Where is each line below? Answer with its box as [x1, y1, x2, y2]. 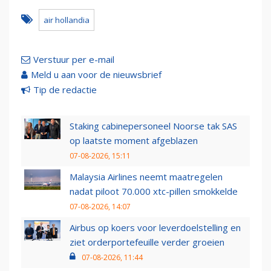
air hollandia [44, 15, 90, 26]
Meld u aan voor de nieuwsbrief [31, 68, 162, 81]
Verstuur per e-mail [33, 53, 114, 66]
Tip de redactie [33, 83, 97, 96]
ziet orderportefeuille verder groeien [70, 236, 224, 249]
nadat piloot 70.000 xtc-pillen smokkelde [70, 185, 238, 198]
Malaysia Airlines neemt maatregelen [70, 171, 223, 183]
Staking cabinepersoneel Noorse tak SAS [70, 120, 237, 132]
